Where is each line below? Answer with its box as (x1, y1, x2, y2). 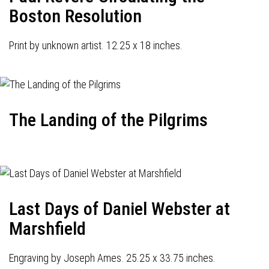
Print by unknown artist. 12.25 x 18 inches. (9, 39, 183, 52)
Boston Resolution (9, 5, 142, 26)
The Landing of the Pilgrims (9, 109, 208, 130)
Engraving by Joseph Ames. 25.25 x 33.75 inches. (9, 252, 216, 264)
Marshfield (9, 218, 86, 239)
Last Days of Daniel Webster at (9, 198, 230, 219)
